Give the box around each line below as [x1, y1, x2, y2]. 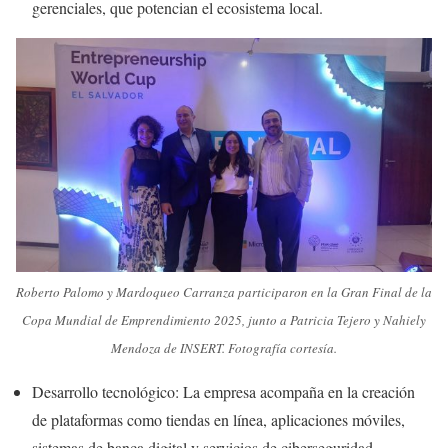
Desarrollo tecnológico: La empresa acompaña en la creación [32, 381, 415, 403]
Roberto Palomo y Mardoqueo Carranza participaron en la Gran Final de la [16, 283, 432, 302]
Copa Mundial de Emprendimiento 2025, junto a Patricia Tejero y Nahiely [22, 311, 426, 330]
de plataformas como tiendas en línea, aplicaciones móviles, [32, 409, 405, 431]
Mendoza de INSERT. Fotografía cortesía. [111, 339, 337, 358]
